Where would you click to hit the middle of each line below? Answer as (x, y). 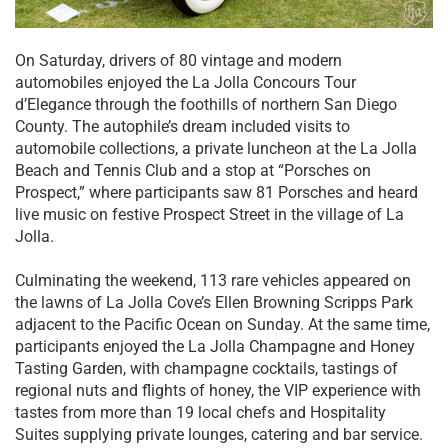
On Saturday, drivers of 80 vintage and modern (178, 60)
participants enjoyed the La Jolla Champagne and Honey (215, 346)
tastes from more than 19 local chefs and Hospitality (200, 412)
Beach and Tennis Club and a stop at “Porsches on (193, 170)
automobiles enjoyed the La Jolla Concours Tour (185, 82)
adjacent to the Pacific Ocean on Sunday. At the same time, (222, 324)
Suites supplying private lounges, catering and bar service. (219, 434)
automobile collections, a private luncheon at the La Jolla (216, 148)
